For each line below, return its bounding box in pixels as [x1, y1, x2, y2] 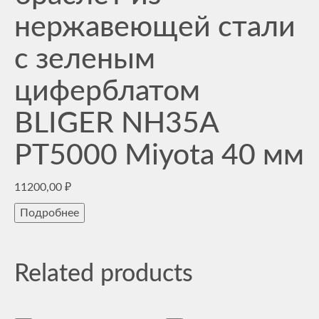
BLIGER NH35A [14, 109, 219, 138]
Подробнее [20, 207, 79, 219]
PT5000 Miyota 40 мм [14, 141, 304, 170]
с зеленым [14, 45, 155, 74]
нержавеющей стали [14, 13, 296, 42]
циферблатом [14, 77, 200, 106]
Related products [14, 262, 193, 286]
